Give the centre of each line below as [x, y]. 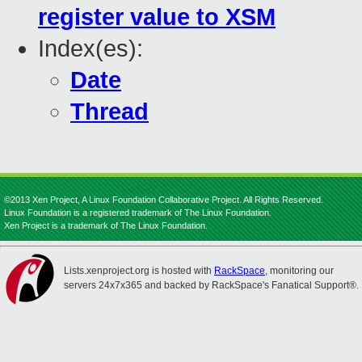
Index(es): [90, 49]
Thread [109, 112]
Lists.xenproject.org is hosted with [139, 271]
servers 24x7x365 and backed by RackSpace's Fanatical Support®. [211, 285]
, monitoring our [299, 271]
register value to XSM [157, 17]
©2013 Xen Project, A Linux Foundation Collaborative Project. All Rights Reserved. [164, 200]
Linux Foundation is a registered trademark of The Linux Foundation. [138, 213]
